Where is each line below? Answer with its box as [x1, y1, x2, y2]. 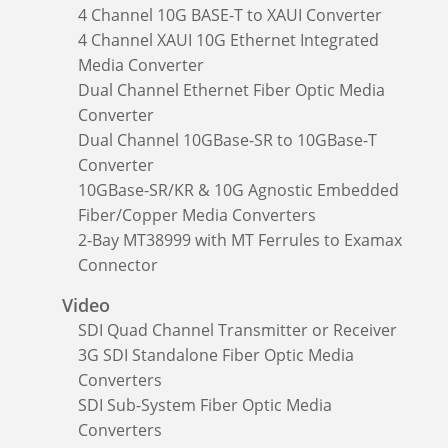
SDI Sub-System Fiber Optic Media [78, 393, 332, 416]
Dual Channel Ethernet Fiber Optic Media [78, 78, 385, 101]
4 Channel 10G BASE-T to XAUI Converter [78, 3, 382, 26]
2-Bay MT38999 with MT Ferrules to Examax [78, 228, 402, 251]
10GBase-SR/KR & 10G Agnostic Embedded [78, 178, 399, 201]
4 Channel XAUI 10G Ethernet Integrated [78, 28, 379, 51]
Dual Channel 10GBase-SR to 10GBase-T [78, 128, 377, 151]
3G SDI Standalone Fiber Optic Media [78, 343, 354, 366]
